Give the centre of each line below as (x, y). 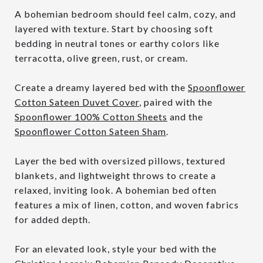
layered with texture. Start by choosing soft (114, 28)
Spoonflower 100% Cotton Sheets (91, 116)
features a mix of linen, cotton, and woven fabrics (127, 204)
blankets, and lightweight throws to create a (115, 175)
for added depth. (53, 219)
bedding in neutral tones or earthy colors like (117, 43)
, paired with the (176, 102)
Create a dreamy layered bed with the (101, 87)
